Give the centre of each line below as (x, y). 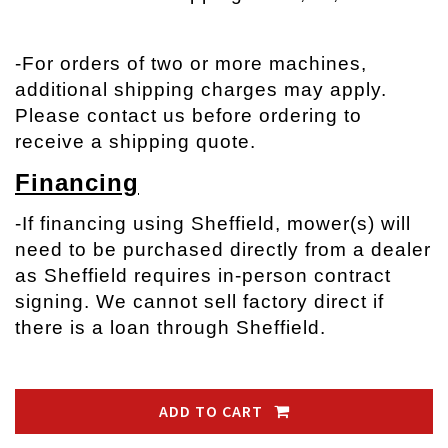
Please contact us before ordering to (188, 115)
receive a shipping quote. (135, 141)
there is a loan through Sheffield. (173, 327)
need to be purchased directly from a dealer (223, 249)
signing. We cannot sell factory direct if (199, 301)
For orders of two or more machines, (194, 63)
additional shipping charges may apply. (201, 89)
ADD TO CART (212, 411)
